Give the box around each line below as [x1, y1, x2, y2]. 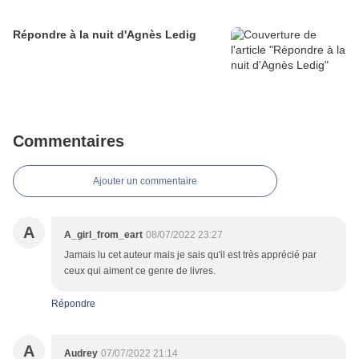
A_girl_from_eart [64, 229, 143, 241]
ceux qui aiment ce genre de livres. [64, 265, 216, 277]
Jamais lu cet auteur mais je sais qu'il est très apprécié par [64, 249, 317, 261]
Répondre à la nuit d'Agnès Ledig [13, 28, 196, 42]
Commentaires [13, 132, 124, 151]
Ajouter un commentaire [93, 175, 197, 188]
